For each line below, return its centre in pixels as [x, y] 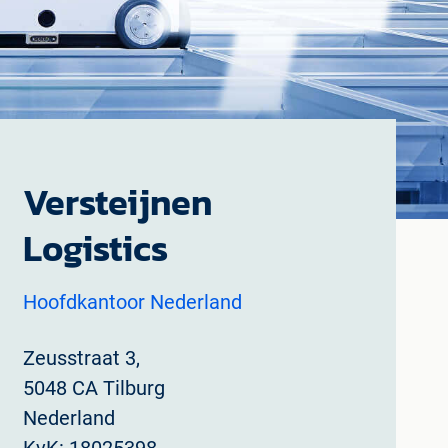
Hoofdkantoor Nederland [132, 302]
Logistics [95, 248]
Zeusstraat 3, [81, 358]
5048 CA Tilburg [93, 388]
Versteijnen [117, 202]
